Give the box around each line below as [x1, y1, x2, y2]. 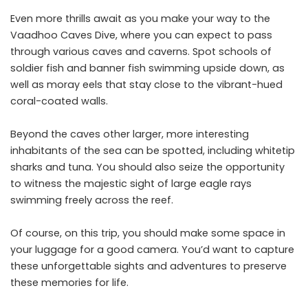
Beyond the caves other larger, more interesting [10, 127, 249, 142]
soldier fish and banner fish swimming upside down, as [10, 61, 285, 76]
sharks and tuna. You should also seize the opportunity [10, 160, 285, 175]
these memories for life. [10, 276, 129, 290]
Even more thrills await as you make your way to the [10, 12, 270, 26]
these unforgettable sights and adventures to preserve [10, 259, 287, 274]
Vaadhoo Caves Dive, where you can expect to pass [10, 28, 272, 43]
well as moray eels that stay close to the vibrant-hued [10, 78, 283, 92]
